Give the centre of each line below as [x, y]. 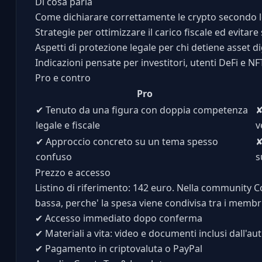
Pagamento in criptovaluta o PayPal [122, 249]
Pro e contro [63, 78]
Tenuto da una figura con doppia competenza [145, 110]
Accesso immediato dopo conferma [122, 218]
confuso [54, 157]
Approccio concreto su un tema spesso [130, 142]
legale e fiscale [68, 125]
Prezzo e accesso [73, 173]
